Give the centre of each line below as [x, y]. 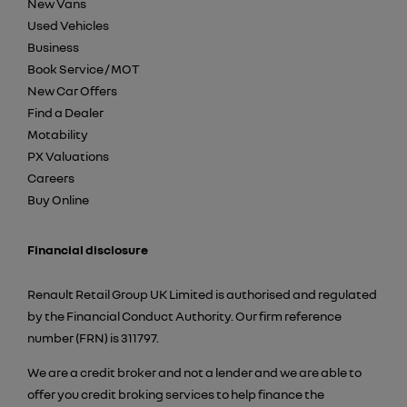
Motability [58, 134]
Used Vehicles [68, 25]
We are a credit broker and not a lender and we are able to [194, 372]
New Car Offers [72, 91]
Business [53, 47]
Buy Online [58, 200]
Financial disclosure [88, 250]
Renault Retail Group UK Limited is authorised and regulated [202, 294]
